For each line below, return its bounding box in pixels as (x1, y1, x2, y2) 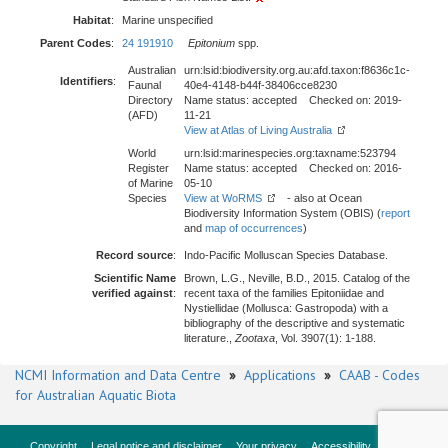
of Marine (128, 177, 173, 189)
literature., (184, 332, 235, 344)
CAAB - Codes (339, 366, 420, 384)
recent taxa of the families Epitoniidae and (184, 287, 384, 299)
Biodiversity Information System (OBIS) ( (184, 207, 381, 219)
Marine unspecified (122, 14, 213, 26)
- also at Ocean (275, 192, 362, 204)
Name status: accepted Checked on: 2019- (184, 94, 402, 106)
